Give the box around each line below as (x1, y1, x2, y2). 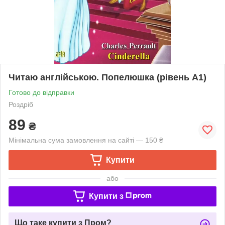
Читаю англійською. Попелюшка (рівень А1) (9, 72, 206, 82)
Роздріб (9, 100, 33, 108)
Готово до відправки (9, 88, 74, 96)
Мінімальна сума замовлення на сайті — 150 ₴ (9, 136, 163, 144)
